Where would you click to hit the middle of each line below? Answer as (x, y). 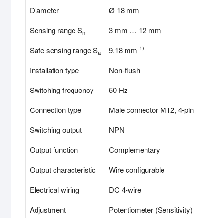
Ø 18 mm (124, 10)
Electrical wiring (54, 190)
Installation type (54, 70)
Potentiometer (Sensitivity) (151, 210)
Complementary (135, 150)
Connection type (55, 110)
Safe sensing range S (64, 50)
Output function (54, 150)
